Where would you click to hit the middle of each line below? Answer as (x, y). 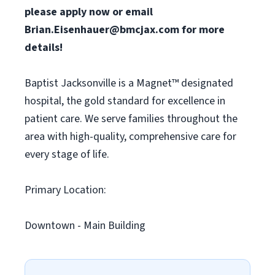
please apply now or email (89, 12)
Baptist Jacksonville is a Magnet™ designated (129, 83)
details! (44, 48)
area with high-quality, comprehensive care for (130, 137)
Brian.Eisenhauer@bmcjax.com (102, 30)
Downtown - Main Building (85, 226)
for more (202, 30)
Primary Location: (65, 190)
